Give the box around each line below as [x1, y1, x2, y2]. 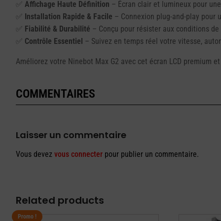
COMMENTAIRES [16, 86, 95, 101]
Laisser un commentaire [16, 128, 126, 141]
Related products [16, 193, 104, 207]
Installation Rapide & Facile [25, 11, 112, 21]
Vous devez [16, 149, 54, 159]
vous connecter [54, 149, 103, 159]
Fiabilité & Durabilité [25, 24, 90, 34]
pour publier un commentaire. [103, 149, 199, 159]
